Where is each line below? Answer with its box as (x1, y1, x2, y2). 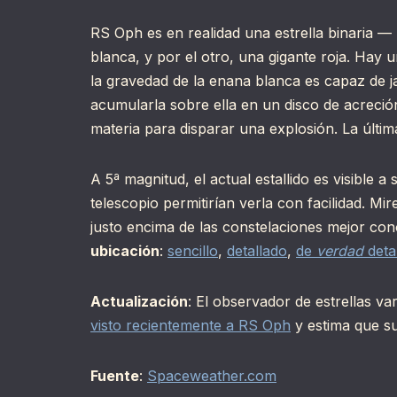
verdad (316, 242, 363, 261)
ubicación (90, 242, 160, 261)
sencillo (167, 242, 218, 261)
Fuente (90, 367, 139, 385)
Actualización (90, 292, 188, 311)
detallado (227, 242, 287, 261)
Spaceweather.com (147, 367, 276, 385)
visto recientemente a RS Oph (90, 316, 291, 335)
